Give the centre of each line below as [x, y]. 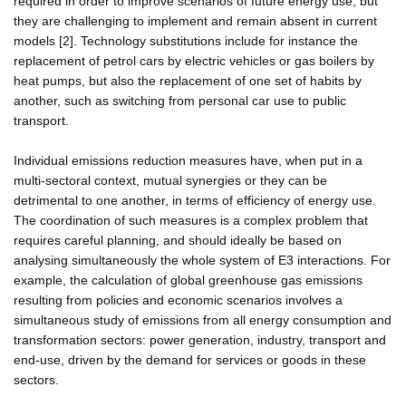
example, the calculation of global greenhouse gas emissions [188, 280]
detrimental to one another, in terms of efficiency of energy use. [195, 200]
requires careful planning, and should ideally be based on [178, 240]
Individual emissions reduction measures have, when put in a [188, 160]
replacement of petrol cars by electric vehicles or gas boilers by [194, 60]
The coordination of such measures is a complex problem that [191, 220]
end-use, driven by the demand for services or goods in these [190, 359]
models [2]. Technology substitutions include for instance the [186, 40]
